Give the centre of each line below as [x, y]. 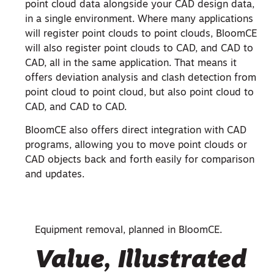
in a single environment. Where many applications [139, 19]
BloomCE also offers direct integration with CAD [136, 131]
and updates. [55, 175]
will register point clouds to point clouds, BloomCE [141, 34]
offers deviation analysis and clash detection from [141, 78]
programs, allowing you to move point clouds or [136, 146]
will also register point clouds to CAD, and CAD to [139, 49]
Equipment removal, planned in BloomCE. [128, 230]
